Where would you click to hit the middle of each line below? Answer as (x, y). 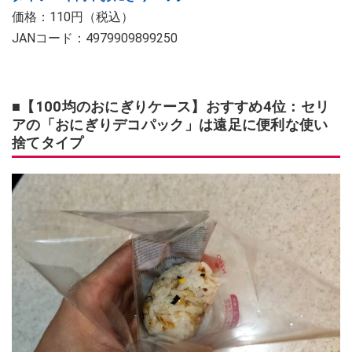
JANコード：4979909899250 (95, 38)
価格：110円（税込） (73, 16)
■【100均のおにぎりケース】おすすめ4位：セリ (171, 106)
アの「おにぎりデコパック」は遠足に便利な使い (170, 124)
